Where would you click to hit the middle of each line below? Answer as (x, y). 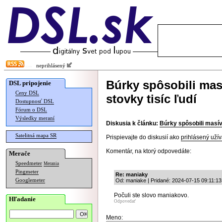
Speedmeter (29, 163)
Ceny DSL (27, 93)
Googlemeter (30, 180)
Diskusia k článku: (132, 123)
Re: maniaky (132, 174)
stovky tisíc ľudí (151, 99)
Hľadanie (22, 199)
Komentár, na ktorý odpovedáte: (149, 151)
